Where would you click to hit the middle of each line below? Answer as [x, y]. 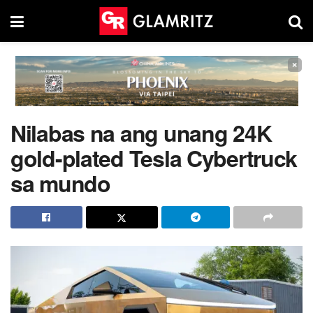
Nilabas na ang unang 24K [141, 133]
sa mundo [60, 183]
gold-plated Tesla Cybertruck [154, 158]
